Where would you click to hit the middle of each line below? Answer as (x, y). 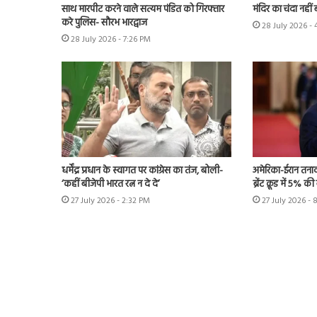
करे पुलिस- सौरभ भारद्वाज (104, 23)
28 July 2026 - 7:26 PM (111, 39)
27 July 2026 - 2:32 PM (110, 201)
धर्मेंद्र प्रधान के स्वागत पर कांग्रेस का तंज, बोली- (142, 171)
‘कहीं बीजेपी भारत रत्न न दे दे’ (111, 185)
